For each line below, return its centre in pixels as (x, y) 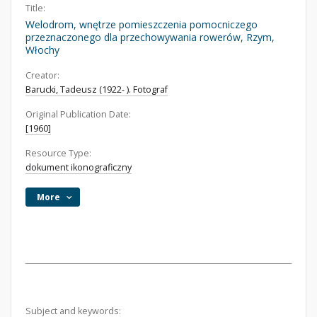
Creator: (42, 75)
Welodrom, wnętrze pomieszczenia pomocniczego (142, 24)
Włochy (42, 50)
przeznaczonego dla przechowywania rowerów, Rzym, (150, 37)
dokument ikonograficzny (79, 167)
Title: (35, 8)
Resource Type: (58, 153)
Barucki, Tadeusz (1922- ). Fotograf (97, 90)
